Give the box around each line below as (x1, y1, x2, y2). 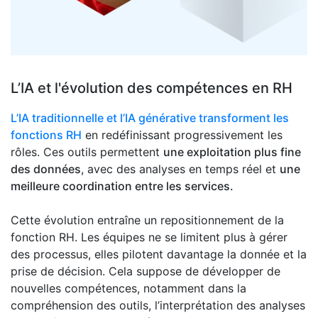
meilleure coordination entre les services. (11, 179, 234, 194)
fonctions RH (11, 128, 82, 143)
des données (11, 162, 81, 177)
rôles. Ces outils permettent (11, 145, 163, 160)
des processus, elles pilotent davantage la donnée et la (11, 247, 307, 262)
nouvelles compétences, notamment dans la (11, 281, 246, 296)
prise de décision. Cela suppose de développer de (11, 264, 280, 279)
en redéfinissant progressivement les (82, 128, 283, 143)
